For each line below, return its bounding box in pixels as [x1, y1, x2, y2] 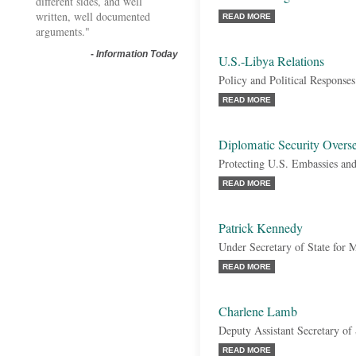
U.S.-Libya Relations [219, 52, 324, 70]
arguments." [36, 24, 90, 39]
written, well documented [36, 9, 150, 24]
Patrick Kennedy [219, 219, 303, 237]
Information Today [96, 48, 178, 60]
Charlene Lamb [219, 303, 297, 320]
